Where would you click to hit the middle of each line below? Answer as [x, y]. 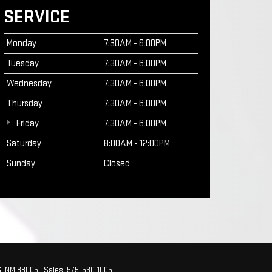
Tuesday [23, 63]
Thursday [25, 103]
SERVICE [37, 17]
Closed [117, 163]
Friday [27, 123]
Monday [22, 43]
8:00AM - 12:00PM [137, 143]
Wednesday [29, 83]
